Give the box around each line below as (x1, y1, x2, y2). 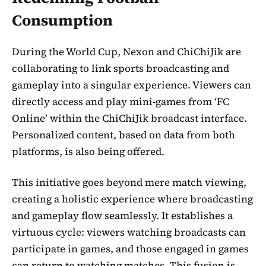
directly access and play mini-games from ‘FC (12, 94, 229, 109)
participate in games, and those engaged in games (12, 242, 249, 256)
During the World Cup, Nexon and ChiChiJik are (12, 45, 241, 59)
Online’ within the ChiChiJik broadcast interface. (12, 111, 247, 126)
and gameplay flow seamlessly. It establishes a (12, 208, 233, 223)
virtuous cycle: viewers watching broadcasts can (12, 225, 246, 240)
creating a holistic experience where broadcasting (12, 192, 253, 207)
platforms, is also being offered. (12, 144, 164, 159)
